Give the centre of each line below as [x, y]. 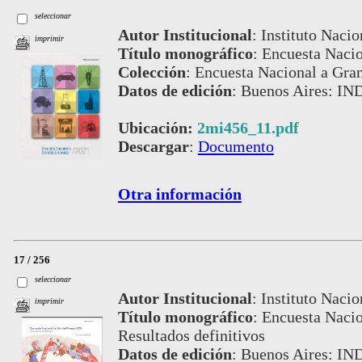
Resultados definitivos [191, 335]
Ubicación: [157, 128]
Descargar [153, 147]
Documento [236, 147]
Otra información [179, 194]
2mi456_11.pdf [248, 128]
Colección [152, 72]
